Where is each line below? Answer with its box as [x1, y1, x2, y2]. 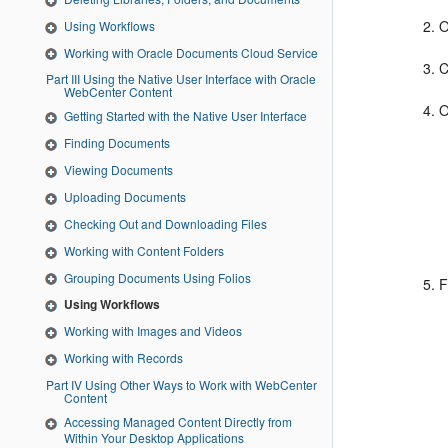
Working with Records [64, 349, 183, 367]
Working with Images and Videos [64, 322, 242, 340]
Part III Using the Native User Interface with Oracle [46, 70, 71, 88]
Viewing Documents [64, 161, 173, 179]
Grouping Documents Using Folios [64, 268, 251, 286]
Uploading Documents [64, 187, 186, 205]
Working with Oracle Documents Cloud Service [64, 43, 318, 61]
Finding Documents [64, 134, 170, 152]
